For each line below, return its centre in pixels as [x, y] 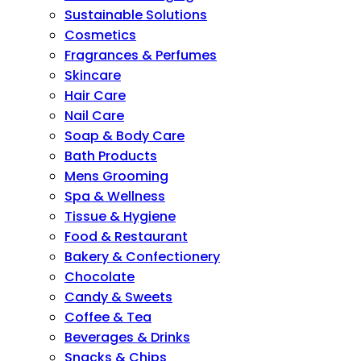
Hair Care [95, 95]
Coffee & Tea [108, 317]
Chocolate [100, 277]
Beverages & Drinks [127, 337]
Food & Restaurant [126, 237]
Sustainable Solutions [136, 15]
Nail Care [94, 116]
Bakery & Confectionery [142, 257]
